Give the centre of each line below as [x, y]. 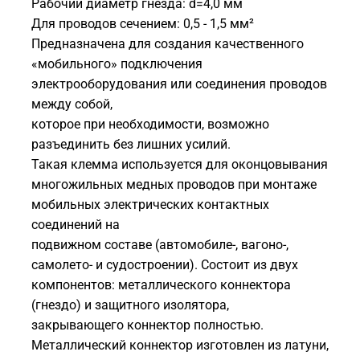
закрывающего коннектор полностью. [147, 325]
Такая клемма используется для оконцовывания [180, 164]
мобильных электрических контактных [150, 204]
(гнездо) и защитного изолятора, [130, 305]
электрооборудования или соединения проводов [179, 84]
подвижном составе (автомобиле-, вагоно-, [160, 244]
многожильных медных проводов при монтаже [174, 184]
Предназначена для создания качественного [168, 43]
